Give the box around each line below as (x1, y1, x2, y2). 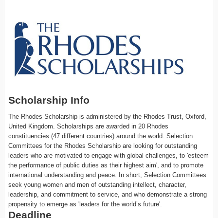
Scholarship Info (8, 94, 90, 106)
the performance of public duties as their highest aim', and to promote (8, 161, 203, 169)
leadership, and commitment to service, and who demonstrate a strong (8, 190, 207, 198)
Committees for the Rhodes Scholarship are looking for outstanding (8, 142, 197, 149)
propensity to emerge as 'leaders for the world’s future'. (8, 200, 162, 208)
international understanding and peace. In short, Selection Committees (8, 171, 206, 179)
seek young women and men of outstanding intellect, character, (8, 181, 186, 188)
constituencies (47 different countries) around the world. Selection (8, 132, 193, 140)
